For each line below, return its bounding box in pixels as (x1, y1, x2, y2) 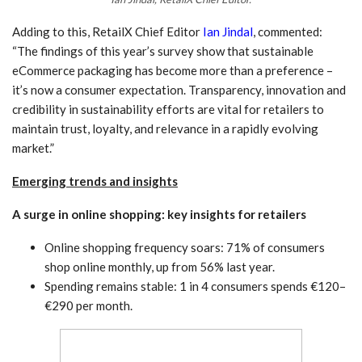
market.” (12, 140, 54, 155)
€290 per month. (44, 297, 133, 313)
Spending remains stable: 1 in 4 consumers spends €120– (44, 278, 346, 293)
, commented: (253, 23, 322, 39)
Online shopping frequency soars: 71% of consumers (44, 239, 325, 255)
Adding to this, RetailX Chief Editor (12, 23, 203, 39)
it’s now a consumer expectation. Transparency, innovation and (12, 82, 346, 97)
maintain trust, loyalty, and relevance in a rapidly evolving (12, 120, 318, 136)
